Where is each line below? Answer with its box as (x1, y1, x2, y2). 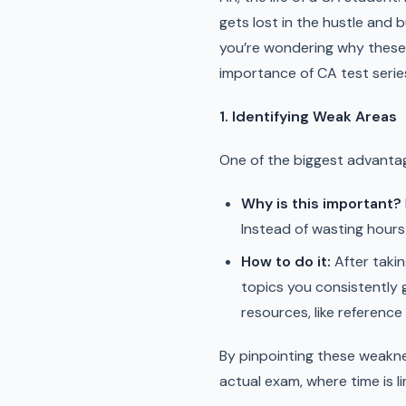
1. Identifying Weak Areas (219, 107, 397, 126)
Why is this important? (241, 194, 401, 213)
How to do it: (241, 252, 331, 271)
